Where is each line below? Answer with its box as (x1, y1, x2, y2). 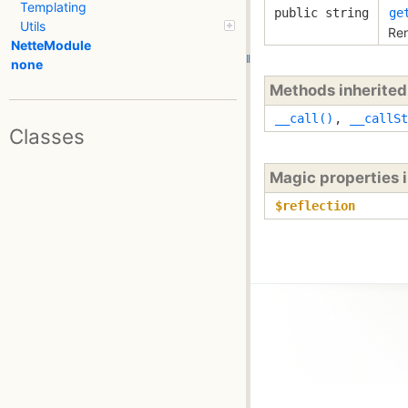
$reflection (275, 198, 355, 213)
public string (274, 5, 369, 20)
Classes (9, 123, 85, 148)
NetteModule (11, 37, 91, 54)
